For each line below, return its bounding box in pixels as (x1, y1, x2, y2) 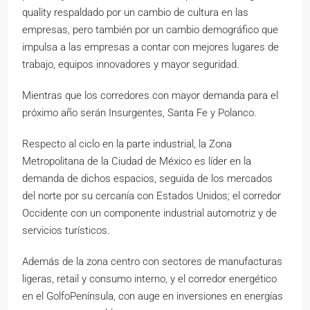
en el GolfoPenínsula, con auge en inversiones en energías (22, 290, 283, 303)
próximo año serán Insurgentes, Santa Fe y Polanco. (22, 107, 257, 120)
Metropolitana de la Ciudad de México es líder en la (22, 155, 251, 168)
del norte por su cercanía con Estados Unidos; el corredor (22, 190, 281, 203)
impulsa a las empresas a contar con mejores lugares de (22, 41, 279, 54)
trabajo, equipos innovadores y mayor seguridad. (22, 58, 239, 71)
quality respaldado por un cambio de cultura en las (22, 6, 248, 19)
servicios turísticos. (22, 224, 110, 237)
